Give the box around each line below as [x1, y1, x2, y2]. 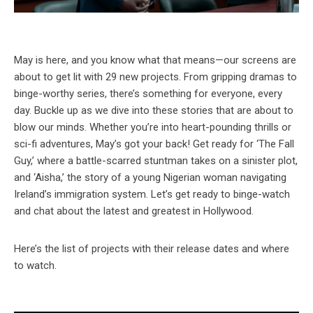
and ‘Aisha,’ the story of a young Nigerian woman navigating [14, 171, 286, 184]
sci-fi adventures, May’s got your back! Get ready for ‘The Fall [14, 138, 294, 151]
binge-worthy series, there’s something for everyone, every [14, 87, 282, 101]
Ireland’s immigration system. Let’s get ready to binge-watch [14, 188, 290, 201]
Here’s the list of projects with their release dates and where [14, 242, 289, 256]
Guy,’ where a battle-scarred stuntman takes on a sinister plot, [14, 154, 298, 168]
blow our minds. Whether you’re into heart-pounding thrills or [14, 121, 291, 134]
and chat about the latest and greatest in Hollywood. [14, 205, 254, 218]
